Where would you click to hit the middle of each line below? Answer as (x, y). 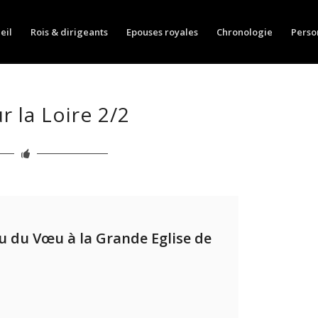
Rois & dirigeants (69, 32)
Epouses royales (162, 32)
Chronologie (244, 32)
